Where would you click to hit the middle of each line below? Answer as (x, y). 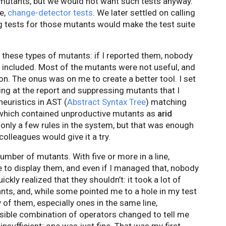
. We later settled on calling (144, 13)
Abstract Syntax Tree (106, 102)
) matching (166, 102)
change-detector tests (50, 13)
